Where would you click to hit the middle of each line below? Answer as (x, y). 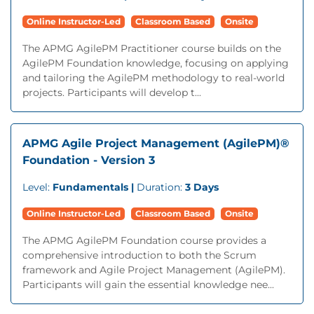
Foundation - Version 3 (89, 160)
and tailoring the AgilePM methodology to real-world (153, 78)
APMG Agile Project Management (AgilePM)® (156, 143)
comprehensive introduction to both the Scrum (139, 255)
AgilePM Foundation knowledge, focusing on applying (156, 63)
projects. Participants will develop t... (112, 93)
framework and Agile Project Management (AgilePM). (154, 270)
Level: (37, 187)
